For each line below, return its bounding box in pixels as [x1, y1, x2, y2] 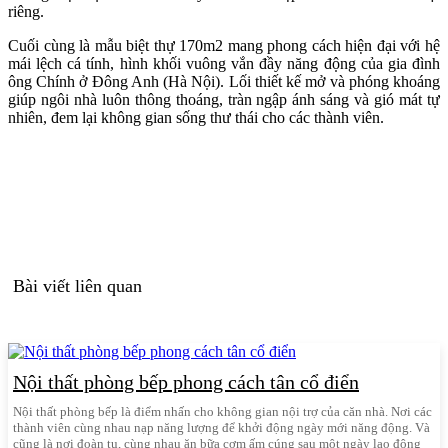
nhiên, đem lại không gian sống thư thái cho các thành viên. [8, 108, 384, 126]
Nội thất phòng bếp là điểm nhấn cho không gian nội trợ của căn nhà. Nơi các [13, 403, 432, 419]
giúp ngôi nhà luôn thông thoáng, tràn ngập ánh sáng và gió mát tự [8, 90, 440, 108]
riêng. [8, 2, 44, 20]
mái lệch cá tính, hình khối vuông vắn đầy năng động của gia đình [8, 54, 440, 72]
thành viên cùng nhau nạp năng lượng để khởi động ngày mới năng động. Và [13, 419, 430, 435]
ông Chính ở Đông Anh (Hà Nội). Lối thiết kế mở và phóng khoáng [8, 72, 440, 90]
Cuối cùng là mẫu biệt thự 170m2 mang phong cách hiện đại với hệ [8, 36, 440, 54]
